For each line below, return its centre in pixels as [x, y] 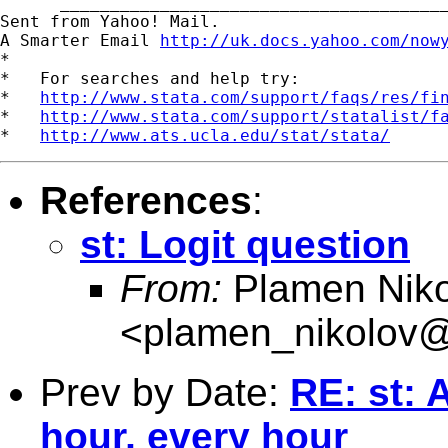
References [146, 200]
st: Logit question [245, 244]
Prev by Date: [165, 392]
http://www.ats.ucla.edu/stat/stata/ [215, 135]
